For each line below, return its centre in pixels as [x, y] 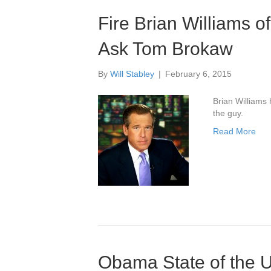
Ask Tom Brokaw [165, 49]
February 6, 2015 [198, 74]
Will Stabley [132, 74]
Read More [235, 131]
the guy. [228, 113]
